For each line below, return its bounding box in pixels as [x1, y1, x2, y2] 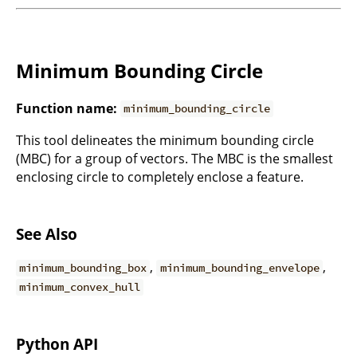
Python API [16, 334, 98, 355]
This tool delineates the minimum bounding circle [16, 131, 314, 149]
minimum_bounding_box [19, 261, 147, 276]
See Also [16, 223, 77, 244]
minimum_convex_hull [19, 280, 141, 295]
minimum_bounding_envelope [159, 261, 320, 276]
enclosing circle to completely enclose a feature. [16, 167, 304, 186]
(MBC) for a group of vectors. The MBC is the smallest [16, 149, 333, 167]
